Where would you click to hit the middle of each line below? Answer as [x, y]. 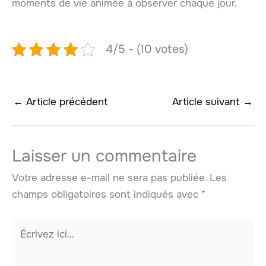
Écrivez [28, 226]
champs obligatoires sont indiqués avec [107, 195]
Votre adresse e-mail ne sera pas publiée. [109, 178]
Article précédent [65, 102]
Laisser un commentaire [104, 156]
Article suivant [208, 102]
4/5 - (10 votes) [147, 49]
